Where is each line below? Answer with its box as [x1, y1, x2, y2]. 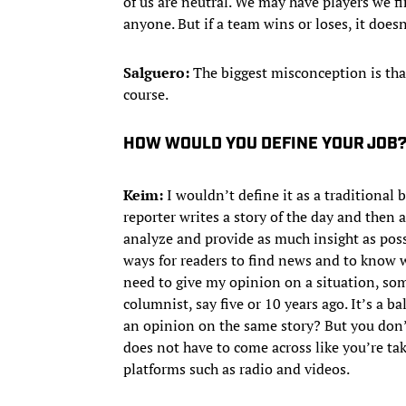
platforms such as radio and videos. [123, 358, 350, 379]
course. [123, 83, 169, 104]
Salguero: [123, 62, 189, 82]
